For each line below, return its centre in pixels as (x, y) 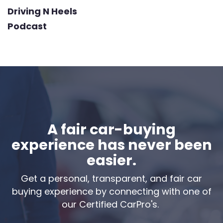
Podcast (27, 26)
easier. (111, 161)
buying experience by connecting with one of (111, 191)
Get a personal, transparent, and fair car (111, 178)
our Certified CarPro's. (111, 204)
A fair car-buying (111, 130)
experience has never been (111, 145)
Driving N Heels (42, 11)
